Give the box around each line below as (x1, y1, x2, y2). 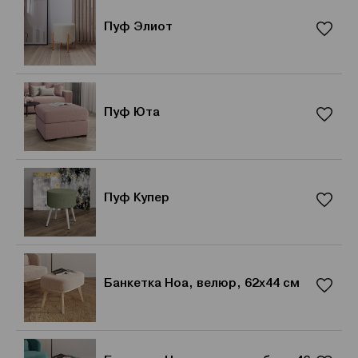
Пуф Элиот (104, 19, 173, 34)
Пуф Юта (104, 105, 160, 120)
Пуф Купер (104, 190, 169, 205)
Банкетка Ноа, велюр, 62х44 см (104, 276, 300, 291)
